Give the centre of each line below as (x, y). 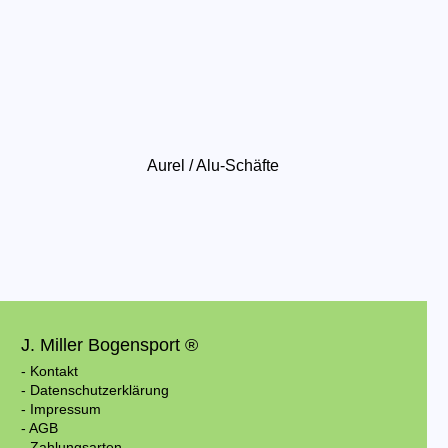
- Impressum (61, 409)
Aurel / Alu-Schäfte (213, 165)
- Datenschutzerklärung (95, 390)
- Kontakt (50, 371)
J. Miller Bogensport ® (110, 345)
